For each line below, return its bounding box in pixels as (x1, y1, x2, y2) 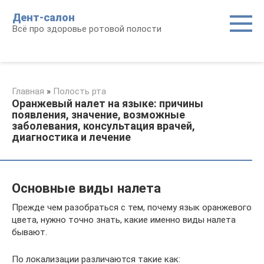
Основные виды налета (12, 180, 161, 196)
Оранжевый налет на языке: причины (12, 97, 203, 110)
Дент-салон (12, 11, 75, 24)
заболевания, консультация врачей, (12, 120, 195, 132)
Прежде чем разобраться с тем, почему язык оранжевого (12, 202, 252, 213)
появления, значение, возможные (12, 108, 185, 121)
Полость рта (53, 86, 106, 97)
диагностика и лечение (12, 131, 131, 143)
